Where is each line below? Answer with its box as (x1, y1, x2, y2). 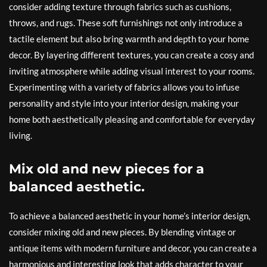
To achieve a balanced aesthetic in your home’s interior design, (9, 210, 250, 221)
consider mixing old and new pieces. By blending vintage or (9, 226, 236, 237)
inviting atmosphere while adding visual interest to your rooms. (9, 66, 254, 76)
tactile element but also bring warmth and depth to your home (9, 33, 249, 44)
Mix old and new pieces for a (9, 161, 204, 177)
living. (9, 130, 32, 141)
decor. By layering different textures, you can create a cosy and (9, 49, 254, 60)
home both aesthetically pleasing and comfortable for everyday (9, 114, 255, 125)
